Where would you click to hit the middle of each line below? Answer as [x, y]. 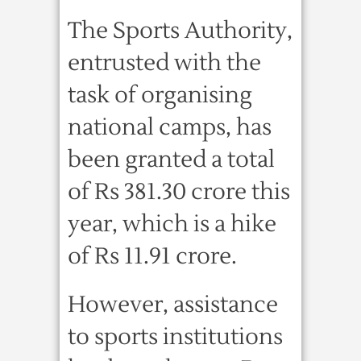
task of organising [160, 95]
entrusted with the [164, 63]
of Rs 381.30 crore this [179, 192]
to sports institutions [175, 337]
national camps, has [170, 127]
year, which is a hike [172, 224]
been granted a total [171, 160]
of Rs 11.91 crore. [152, 256]
